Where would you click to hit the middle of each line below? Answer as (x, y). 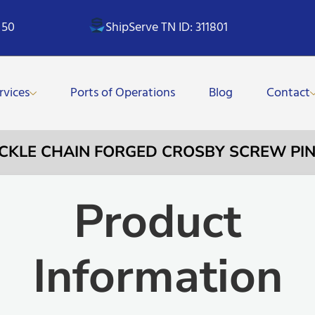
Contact (289, 93)
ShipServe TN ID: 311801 (167, 27)
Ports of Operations (123, 93)
